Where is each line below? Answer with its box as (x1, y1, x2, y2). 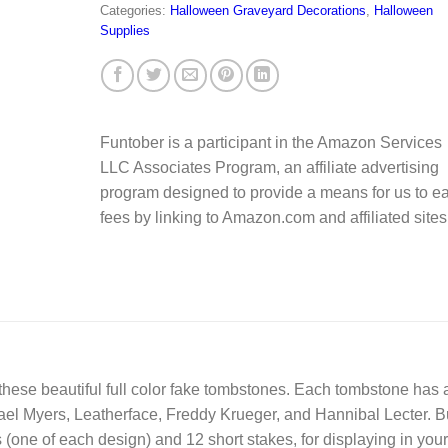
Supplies (99, 22, 150, 38)
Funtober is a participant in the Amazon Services (99, 133, 442, 151)
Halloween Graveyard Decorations (169, 2, 366, 18)
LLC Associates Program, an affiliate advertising (99, 158, 439, 176)
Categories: (99, 2, 170, 18)
